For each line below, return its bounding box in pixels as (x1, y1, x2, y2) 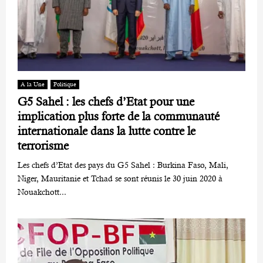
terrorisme (18, 139, 69, 153)
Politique (53, 81, 76, 88)
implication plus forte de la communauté (18, 110, 220, 124)
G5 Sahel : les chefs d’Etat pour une (18, 95, 194, 109)
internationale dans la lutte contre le (18, 124, 195, 139)
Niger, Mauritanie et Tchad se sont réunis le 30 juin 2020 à (18, 174, 222, 184)
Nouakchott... (18, 187, 66, 197)
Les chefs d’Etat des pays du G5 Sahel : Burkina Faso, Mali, (18, 160, 228, 170)
